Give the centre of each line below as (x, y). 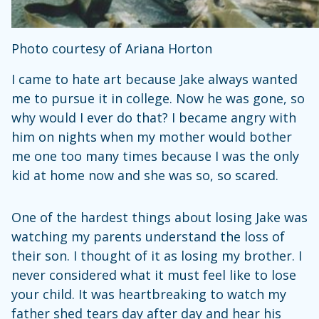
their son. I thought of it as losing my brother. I (157, 255)
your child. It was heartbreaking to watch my (149, 294)
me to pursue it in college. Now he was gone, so (158, 98)
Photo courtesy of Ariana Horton (112, 48)
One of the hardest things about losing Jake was (159, 217)
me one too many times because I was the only (155, 156)
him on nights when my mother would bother (152, 136)
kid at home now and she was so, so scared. (145, 175)
